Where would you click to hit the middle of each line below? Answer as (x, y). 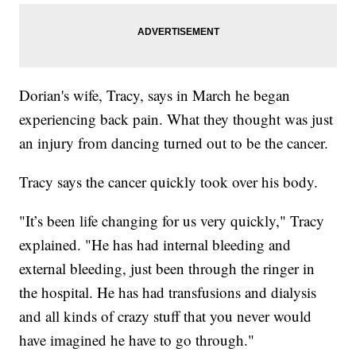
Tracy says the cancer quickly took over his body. (169, 182)
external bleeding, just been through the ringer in (167, 269)
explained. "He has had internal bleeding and (155, 245)
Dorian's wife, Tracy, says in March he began (155, 95)
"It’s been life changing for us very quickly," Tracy (172, 221)
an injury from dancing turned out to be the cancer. (174, 143)
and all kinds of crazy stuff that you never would (166, 316)
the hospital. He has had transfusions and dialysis (168, 292)
